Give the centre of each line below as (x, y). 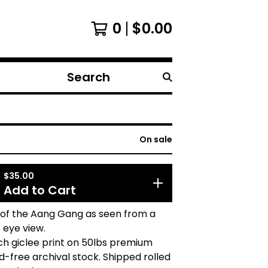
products (83, 98)
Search (78, 83)
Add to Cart (40, 190)
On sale (156, 139)
